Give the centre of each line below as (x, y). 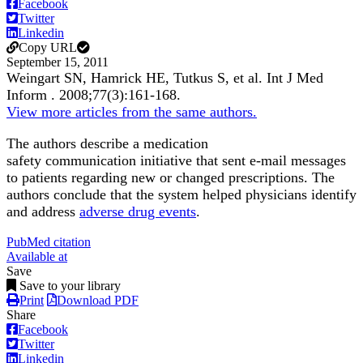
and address (43, 212)
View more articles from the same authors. (132, 112)
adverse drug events (138, 212)
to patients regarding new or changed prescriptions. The (171, 178)
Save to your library (70, 286)
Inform (29, 95)
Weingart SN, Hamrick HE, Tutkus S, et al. (137, 78)
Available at (37, 257)
